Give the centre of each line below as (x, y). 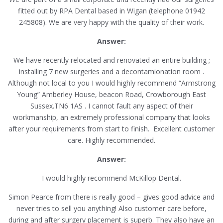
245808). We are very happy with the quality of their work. (111, 22)
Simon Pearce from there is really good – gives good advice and (111, 197)
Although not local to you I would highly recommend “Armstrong (111, 83)
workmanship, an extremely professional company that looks (111, 117)
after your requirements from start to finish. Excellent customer (111, 129)
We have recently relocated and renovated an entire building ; (111, 60)
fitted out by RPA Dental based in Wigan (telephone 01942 (111, 11)
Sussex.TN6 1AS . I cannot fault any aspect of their (111, 106)
